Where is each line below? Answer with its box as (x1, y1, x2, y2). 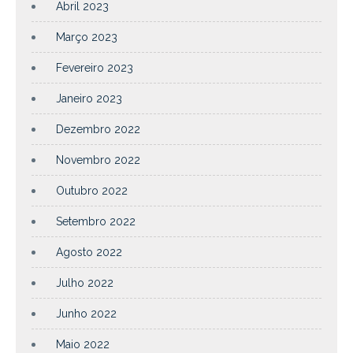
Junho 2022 (56, 307, 117, 320)
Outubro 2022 (56, 184, 128, 197)
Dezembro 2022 (56, 122, 140, 136)
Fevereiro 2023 (56, 61, 133, 74)
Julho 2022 (56, 276, 113, 289)
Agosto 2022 (56, 245, 122, 258)
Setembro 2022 (56, 214, 136, 228)
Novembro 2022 (56, 153, 140, 166)
